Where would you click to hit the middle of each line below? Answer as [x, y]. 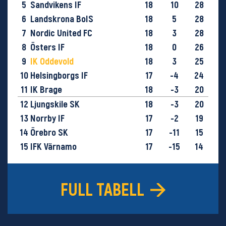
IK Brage [46, 89]
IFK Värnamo [53, 146]
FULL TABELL [102, 189]
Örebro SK [49, 132]
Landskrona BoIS [62, 19]
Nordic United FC [61, 33]
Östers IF [47, 47]
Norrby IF [47, 118]
